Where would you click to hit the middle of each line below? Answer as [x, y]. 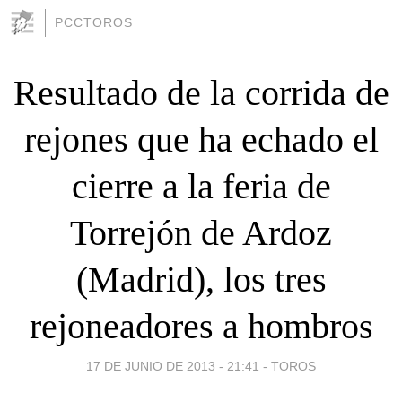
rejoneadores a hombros [201, 326]
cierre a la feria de [201, 186]
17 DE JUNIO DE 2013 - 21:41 [173, 366]
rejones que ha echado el [201, 139]
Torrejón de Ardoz [201, 232]
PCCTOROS [94, 22]
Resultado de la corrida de [201, 92]
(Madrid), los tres [201, 279]
